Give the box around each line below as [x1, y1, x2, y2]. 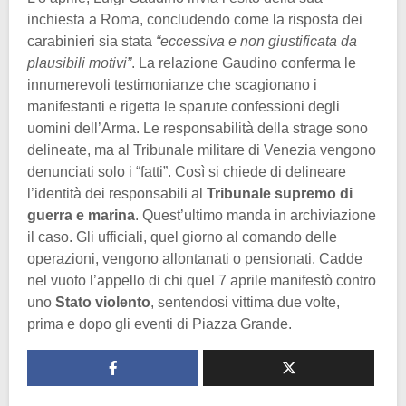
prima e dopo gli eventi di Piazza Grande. [27, 316, 292, 333]
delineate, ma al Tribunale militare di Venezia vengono [27, 142, 376, 159]
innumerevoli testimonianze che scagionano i [27, 77, 317, 93]
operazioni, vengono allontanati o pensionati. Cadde [27, 251, 362, 267]
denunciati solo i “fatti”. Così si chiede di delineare [27, 164, 346, 180]
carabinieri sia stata [27, 34, 156, 50]
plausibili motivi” [27, 55, 131, 72]
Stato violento [55, 295, 150, 311]
